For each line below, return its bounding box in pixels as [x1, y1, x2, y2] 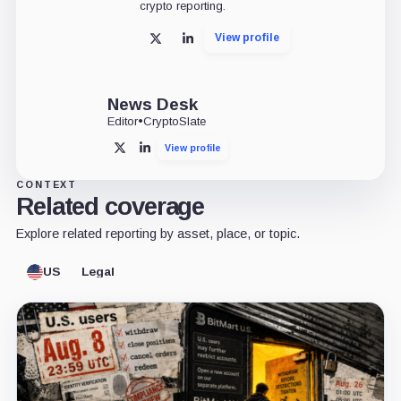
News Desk [107, 94, 198, 114]
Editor [107, 114, 138, 128]
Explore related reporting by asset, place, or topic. [15, 226, 300, 241]
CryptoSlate [142, 114, 206, 128]
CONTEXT [15, 178, 78, 190]
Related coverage [15, 192, 205, 220]
